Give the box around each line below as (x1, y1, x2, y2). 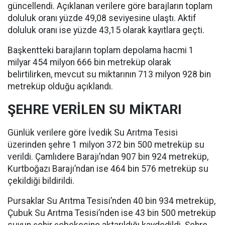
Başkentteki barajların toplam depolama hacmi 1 (8, 45, 194, 56)
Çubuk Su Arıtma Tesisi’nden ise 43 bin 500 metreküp (8, 208, 216, 218)
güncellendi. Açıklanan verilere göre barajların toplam (8, 1, 212, 12)
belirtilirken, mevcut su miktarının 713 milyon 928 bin (8, 69, 211, 80)
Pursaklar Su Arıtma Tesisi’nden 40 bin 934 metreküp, (8, 196, 215, 206)
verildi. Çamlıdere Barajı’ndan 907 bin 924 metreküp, (8, 152, 208, 162)
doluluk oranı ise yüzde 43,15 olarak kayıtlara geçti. (8, 25, 204, 36)
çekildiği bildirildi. (8, 176, 74, 186)
